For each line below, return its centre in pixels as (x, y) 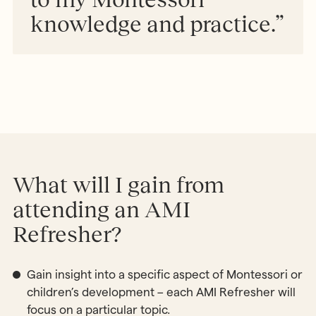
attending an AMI (101, 210)
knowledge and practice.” (157, 24)
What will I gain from (118, 185)
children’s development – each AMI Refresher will (161, 292)
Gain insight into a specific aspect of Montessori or (164, 275)
